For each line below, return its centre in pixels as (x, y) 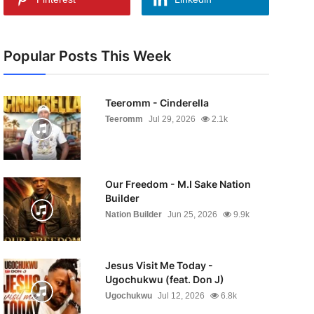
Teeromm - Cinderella (157, 103)
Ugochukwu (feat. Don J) (164, 279)
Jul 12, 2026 (181, 296)
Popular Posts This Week (87, 56)
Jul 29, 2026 (172, 119)
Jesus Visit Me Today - (159, 265)
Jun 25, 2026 (192, 214)
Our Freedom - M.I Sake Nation (178, 184)
